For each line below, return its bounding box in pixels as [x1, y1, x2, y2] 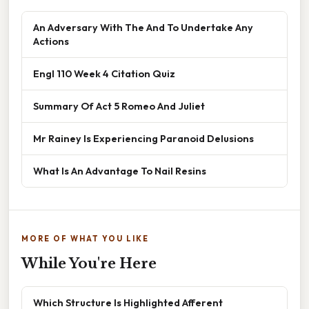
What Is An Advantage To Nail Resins [33, 164, 206, 178]
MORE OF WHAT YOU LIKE [21, 234, 149, 244]
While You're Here [21, 255, 157, 272]
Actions [33, 34, 69, 48]
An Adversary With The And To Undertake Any [33, 21, 253, 34]
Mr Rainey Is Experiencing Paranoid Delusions [33, 132, 254, 146]
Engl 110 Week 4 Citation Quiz [33, 67, 175, 81]
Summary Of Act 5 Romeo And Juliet [33, 99, 205, 113]
